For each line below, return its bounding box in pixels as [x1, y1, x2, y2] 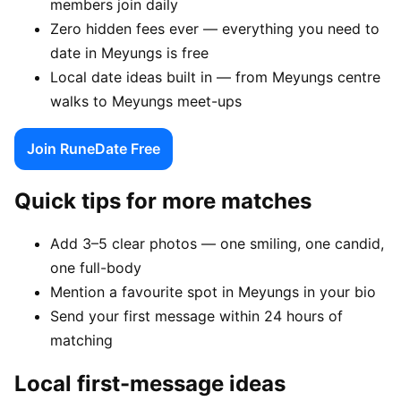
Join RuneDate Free [27, 139, 160, 158]
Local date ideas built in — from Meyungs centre [50, 67, 380, 86]
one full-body [50, 259, 141, 277]
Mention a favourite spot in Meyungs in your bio [50, 283, 376, 302]
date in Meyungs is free [50, 43, 209, 62]
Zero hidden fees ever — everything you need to [50, 19, 380, 38]
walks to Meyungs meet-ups [50, 91, 242, 110]
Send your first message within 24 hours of [50, 307, 343, 326]
